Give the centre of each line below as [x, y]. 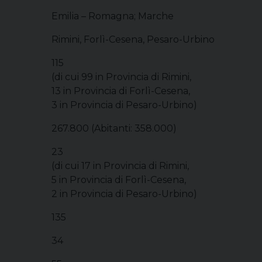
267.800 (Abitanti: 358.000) [114, 128]
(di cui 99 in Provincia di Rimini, [121, 77]
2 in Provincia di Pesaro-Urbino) [124, 194]
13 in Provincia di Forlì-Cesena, [121, 91]
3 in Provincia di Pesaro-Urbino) [124, 105]
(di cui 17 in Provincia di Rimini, [120, 166]
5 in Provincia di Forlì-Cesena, [119, 180]
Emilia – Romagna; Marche [113, 16]
